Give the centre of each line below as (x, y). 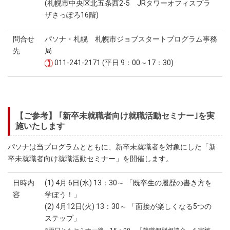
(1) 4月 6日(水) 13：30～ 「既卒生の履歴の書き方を (128, 183)
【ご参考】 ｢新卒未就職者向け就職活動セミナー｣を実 (115, 116)
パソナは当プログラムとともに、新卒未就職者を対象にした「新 (112, 147)
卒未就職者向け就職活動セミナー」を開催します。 (90, 159)
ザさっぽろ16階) (72, 15)
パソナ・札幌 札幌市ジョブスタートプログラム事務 (131, 39)
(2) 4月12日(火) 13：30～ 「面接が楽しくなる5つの (128, 206)
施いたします (40, 126)
